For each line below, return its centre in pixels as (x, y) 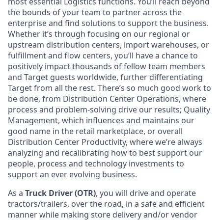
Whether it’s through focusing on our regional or (99, 34)
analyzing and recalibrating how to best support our (105, 153)
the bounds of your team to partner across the (95, 12)
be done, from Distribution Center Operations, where (107, 99)
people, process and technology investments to (96, 164)
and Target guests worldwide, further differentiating (105, 77)
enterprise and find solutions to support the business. (108, 23)
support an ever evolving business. (72, 174)
